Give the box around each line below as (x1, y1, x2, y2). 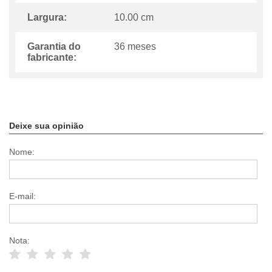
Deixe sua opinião (9, 121, 84, 131)
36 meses (114, 41, 157, 52)
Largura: (27, 12, 67, 23)
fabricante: (27, 52, 76, 63)
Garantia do (27, 41, 81, 52)
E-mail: (9, 191, 36, 202)
